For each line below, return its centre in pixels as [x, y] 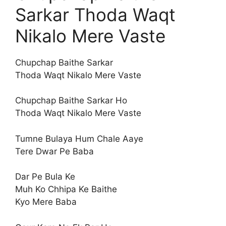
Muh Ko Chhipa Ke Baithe [66, 189]
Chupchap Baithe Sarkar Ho [71, 100]
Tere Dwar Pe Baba [54, 151]
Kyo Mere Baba [46, 202]
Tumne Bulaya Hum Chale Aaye [79, 138]
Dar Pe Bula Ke [45, 177]
